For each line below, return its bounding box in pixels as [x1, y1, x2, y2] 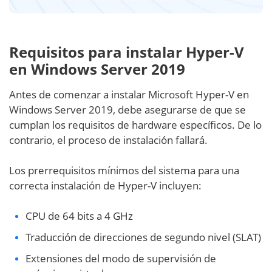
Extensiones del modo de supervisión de [25, 251, 216, 266]
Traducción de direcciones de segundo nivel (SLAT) [25, 230, 261, 245]
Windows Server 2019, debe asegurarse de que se [9, 103, 246, 117]
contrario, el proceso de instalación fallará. [9, 133, 208, 148]
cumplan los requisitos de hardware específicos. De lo [9, 118, 262, 132]
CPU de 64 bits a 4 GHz [25, 209, 133, 223]
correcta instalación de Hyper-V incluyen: [9, 178, 202, 193]
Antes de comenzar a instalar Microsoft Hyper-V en [9, 87, 249, 102]
